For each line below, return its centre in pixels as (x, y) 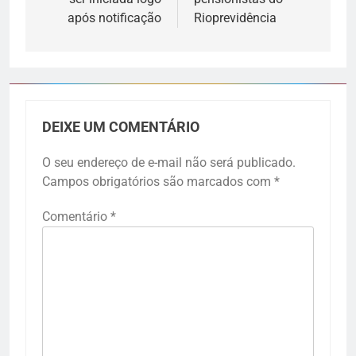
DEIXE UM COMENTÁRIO (121, 128)
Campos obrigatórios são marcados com (158, 182)
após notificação (114, 18)
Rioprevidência (235, 18)
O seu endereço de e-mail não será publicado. (169, 163)
